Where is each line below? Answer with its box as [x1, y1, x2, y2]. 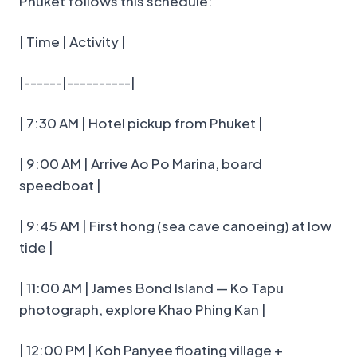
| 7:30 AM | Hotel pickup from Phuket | [19, 114, 263, 132]
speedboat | [19, 176, 101, 194]
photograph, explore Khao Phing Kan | [19, 300, 266, 319]
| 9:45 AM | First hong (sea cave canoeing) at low [19, 217, 331, 235]
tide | [19, 238, 53, 257]
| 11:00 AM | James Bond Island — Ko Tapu [19, 279, 284, 297]
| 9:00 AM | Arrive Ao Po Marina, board [19, 155, 262, 173]
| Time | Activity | [19, 33, 126, 51]
